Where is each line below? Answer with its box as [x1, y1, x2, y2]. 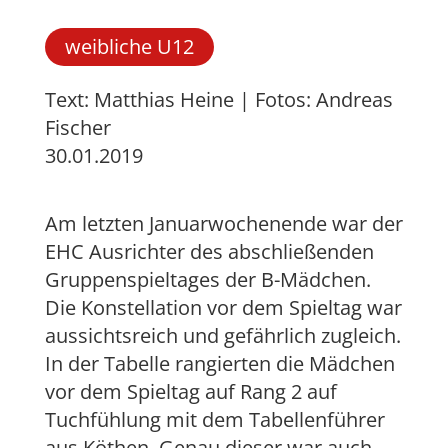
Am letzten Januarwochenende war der [44, 210, 403, 238]
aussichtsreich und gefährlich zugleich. [44, 322, 401, 350]
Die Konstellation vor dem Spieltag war [44, 294, 402, 322]
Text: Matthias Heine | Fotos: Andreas [44, 86, 393, 114]
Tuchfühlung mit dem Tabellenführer [44, 406, 385, 434]
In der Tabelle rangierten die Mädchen [44, 350, 395, 378]
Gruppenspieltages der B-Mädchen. [44, 266, 371, 294]
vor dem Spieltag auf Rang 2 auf [44, 378, 337, 406]
